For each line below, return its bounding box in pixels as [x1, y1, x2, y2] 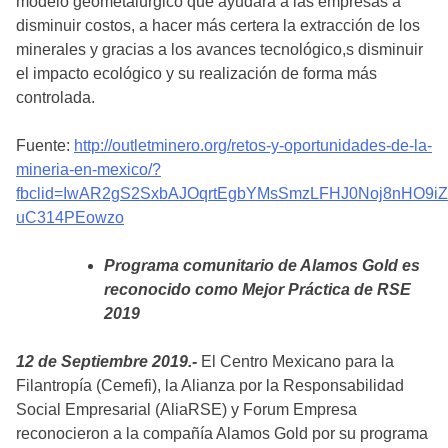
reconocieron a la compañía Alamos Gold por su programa [16, 425, 428, 443]
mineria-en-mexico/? [16, 161, 161, 179]
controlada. [16, 89, 103, 107]
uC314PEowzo [16, 209, 124, 227]
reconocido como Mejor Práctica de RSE [104, 281, 411, 299]
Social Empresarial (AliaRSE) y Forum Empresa [16, 401, 357, 419]
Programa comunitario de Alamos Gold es [104, 257, 420, 275]
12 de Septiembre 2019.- [16, 353, 197, 371]
